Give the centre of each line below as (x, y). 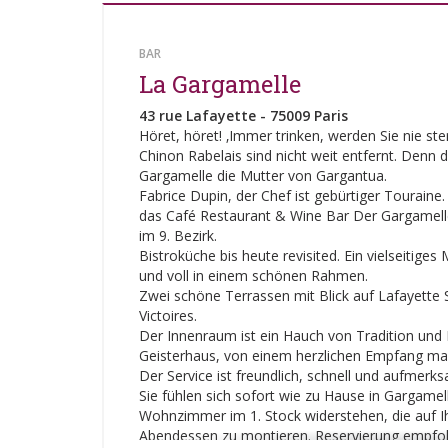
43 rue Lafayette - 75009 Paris (243, 115)
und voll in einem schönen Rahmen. (253, 275)
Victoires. (168, 315)
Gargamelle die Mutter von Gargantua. (263, 175)
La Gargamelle (220, 84)
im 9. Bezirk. (178, 235)
